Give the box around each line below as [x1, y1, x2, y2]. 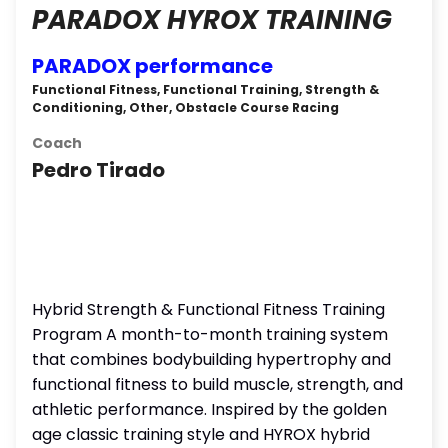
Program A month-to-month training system [32, 323, 388, 346]
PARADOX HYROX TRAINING [32, 2, 392, 38]
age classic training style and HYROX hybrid [32, 423, 370, 446]
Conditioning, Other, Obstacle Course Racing [32, 99, 339, 116]
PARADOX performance [32, 52, 273, 80]
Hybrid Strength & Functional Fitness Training [32, 298, 385, 321]
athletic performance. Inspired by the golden [32, 398, 387, 421]
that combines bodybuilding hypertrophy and [32, 348, 391, 371]
